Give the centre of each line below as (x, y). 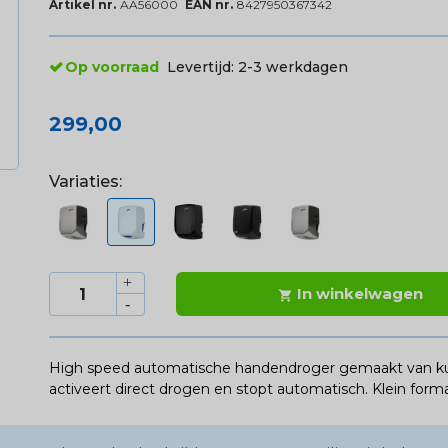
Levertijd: (202, 67)
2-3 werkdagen (292, 67)
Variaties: (85, 182)
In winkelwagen (360, 294)
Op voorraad (111, 67)
